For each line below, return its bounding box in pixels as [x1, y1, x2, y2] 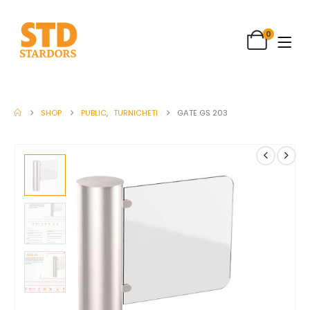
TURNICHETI [113, 107, 158, 119]
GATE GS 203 [177, 107, 228, 119]
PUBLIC [81, 107, 107, 119]
